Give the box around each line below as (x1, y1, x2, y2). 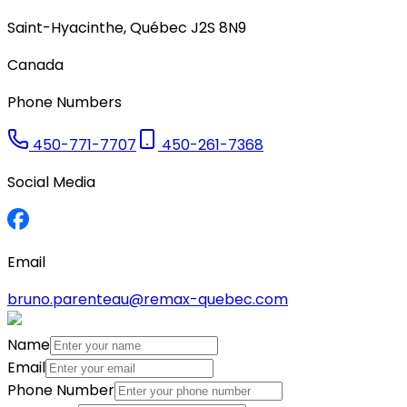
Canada (7, 54, 64, 75)
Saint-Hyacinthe (7, 16, 124, 38)
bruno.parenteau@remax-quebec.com (7, 288, 288, 310)
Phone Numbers (7, 91, 122, 113)
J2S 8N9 (191, 16, 246, 38)
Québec (130, 16, 187, 38)
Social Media (7, 171, 95, 193)
